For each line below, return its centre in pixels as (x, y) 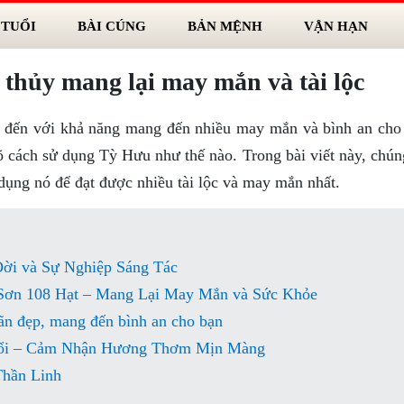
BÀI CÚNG (111, 26)
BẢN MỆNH (225, 26)
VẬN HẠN (335, 26)
